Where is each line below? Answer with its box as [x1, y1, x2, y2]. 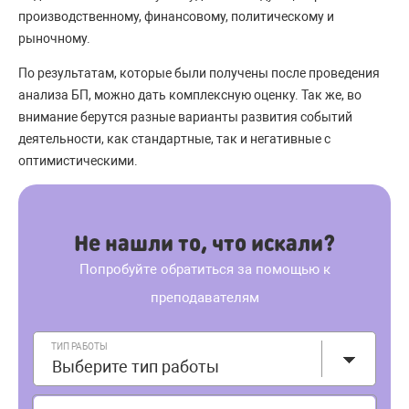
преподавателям [150, 289, 259, 307]
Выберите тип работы [52, 357, 219, 377]
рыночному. [18, 31, 90, 47]
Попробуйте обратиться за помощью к [79, 261, 330, 278]
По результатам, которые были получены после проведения [18, 66, 380, 81]
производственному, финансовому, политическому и [18, 9, 334, 25]
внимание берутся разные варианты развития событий [18, 110, 352, 125]
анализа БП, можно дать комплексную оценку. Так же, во [18, 88, 362, 103]
